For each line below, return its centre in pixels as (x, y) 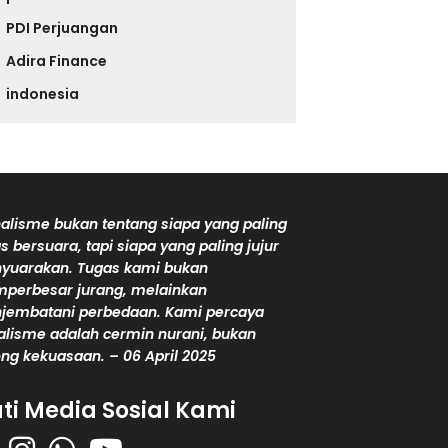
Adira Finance (57, 60)
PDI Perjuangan (62, 27)
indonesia (43, 93)
